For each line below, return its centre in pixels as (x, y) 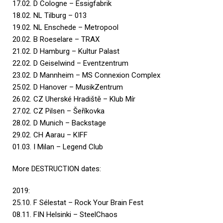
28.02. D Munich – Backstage (59, 123)
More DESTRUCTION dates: (57, 168)
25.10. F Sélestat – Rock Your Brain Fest (78, 202)
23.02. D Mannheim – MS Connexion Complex (86, 75)
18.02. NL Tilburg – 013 (50, 15)
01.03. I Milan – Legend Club (58, 147)
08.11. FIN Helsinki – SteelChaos (65, 214)
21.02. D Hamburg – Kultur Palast (66, 51)
